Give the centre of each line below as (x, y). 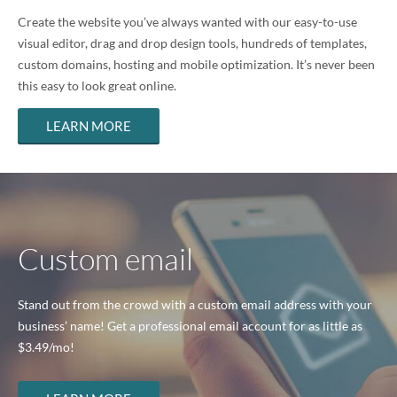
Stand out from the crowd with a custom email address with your (195, 304)
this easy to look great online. (97, 86)
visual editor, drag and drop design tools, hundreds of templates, (192, 43)
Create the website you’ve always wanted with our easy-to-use (187, 22)
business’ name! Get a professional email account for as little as (190, 325)
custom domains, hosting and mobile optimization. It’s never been (196, 65)
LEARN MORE (89, 126)
